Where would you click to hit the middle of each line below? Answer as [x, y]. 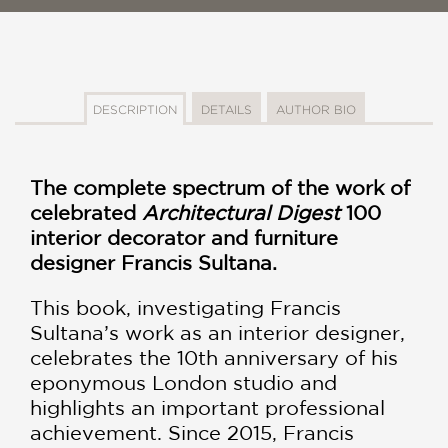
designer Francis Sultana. [153, 262]
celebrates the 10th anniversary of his [214, 357]
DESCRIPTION [134, 109]
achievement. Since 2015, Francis [192, 432]
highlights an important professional [207, 407]
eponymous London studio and [183, 382]
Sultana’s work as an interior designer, [217, 332]
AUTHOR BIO [315, 109]
